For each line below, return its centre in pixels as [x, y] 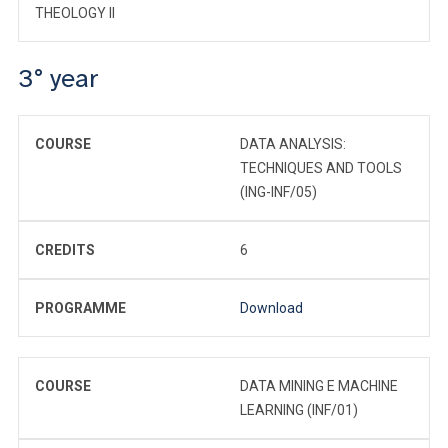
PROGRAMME [80, 307]
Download [271, 307]
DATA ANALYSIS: [293, 143]
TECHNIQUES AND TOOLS [321, 167]
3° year [58, 78]
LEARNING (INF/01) [299, 409]
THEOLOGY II [75, 12]
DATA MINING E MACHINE [319, 385]
